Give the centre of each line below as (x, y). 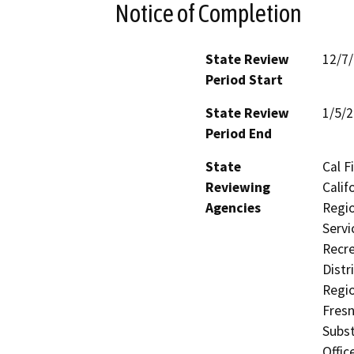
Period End (239, 134)
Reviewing (238, 188)
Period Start (244, 80)
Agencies (233, 208)
